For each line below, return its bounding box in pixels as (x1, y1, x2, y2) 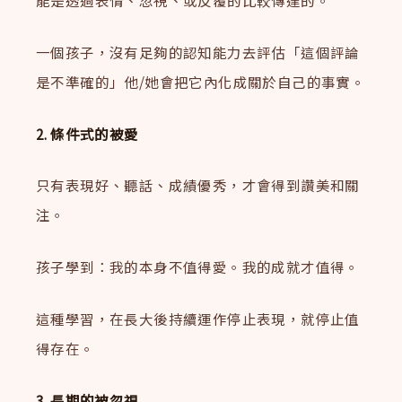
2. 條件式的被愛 (36, 123, 139, 144)
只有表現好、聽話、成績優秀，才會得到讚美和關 (36, 175, 360, 196)
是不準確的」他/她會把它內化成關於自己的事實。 (36, 71, 366, 92)
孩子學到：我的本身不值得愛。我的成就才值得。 (36, 257, 360, 277)
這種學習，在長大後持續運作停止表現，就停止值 (36, 308, 360, 328)
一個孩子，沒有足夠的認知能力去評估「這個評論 (36, 41, 360, 62)
